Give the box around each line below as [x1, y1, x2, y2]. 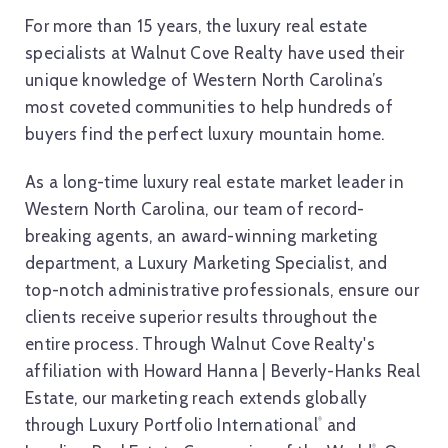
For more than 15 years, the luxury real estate [25, 16, 368, 37]
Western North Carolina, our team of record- [25, 198, 365, 219]
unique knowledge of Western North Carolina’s [25, 70, 383, 91]
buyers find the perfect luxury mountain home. [25, 124, 385, 145]
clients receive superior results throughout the [25, 306, 377, 327]
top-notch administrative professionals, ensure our [25, 279, 419, 300]
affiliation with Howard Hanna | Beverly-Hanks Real [25, 360, 420, 381]
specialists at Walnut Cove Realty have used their [25, 43, 405, 64]
